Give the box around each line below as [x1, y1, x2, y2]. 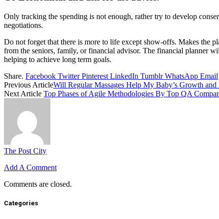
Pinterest [82, 71, 108, 80]
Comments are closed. [4, 179, 72, 188]
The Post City [4, 146, 46, 155]
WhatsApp [165, 71, 198, 80]
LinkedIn [110, 71, 138, 80]
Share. [4, 71, 23, 80]
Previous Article [4, 80, 53, 89]
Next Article [4, 89, 44, 98]
